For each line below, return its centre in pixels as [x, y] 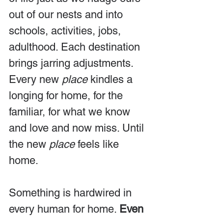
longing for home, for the [67, 95]
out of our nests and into [67, 14]
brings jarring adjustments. [72, 63]
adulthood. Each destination [76, 47]
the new [29, 144]
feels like [98, 144]
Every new [35, 79]
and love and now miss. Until [78, 128]
